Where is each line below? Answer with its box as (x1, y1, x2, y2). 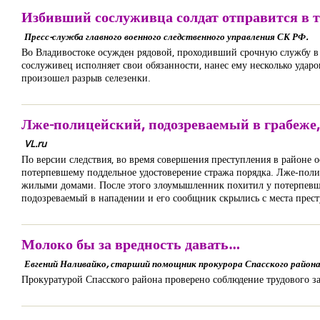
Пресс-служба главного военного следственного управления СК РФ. (24, 30, 308, 43)
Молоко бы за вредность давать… (21, 234, 240, 254)
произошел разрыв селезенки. (21, 71, 151, 84)
